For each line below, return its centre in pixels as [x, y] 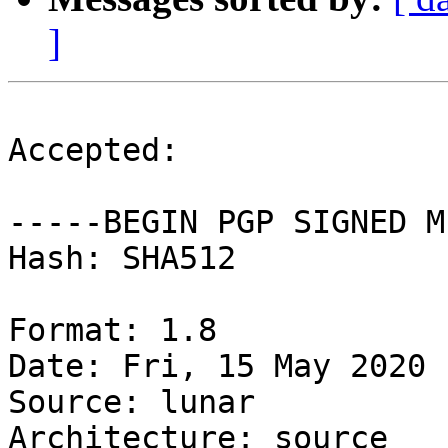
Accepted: [93, 150]
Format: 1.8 [112, 330]
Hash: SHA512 [122, 258]
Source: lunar [131, 402]
